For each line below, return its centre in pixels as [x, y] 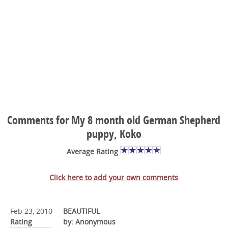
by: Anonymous [89, 221]
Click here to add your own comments [114, 177]
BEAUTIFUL [81, 211]
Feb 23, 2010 [31, 211]
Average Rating [94, 151]
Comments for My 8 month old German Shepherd [114, 120]
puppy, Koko [114, 134]
